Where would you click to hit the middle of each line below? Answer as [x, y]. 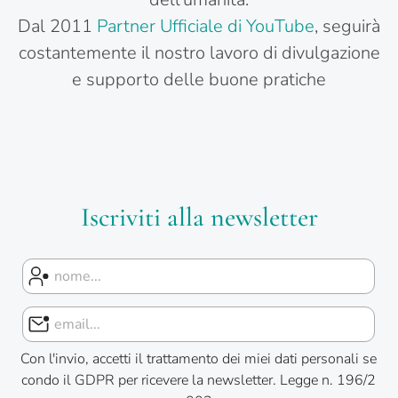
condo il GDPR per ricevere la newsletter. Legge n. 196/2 [199, 380]
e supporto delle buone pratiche [199, 79]
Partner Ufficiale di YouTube [206, 26]
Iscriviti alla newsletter [199, 217]
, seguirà [347, 26]
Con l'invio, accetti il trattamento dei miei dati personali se [199, 358]
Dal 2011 [57, 26]
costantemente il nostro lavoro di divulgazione [199, 52]
